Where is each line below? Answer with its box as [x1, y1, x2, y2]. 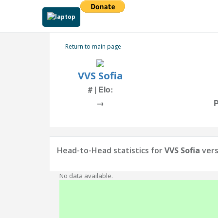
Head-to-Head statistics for [57, 145, 164, 156]
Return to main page [65, 42, 121, 51]
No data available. [59, 171, 113, 180]
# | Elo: [88, 84, 113, 95]
